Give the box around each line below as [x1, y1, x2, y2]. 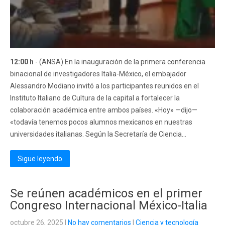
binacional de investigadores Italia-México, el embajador [10, 70, 186, 78]
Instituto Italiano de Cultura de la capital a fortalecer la [10, 94, 180, 102]
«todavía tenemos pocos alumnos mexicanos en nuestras [10, 118, 192, 126]
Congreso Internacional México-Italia [10, 198, 207, 212]
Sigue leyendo [18, 155, 62, 163]
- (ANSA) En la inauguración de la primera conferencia [34, 58, 205, 66]
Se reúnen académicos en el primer [10, 186, 202, 200]
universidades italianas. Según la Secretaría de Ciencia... [10, 130, 186, 138]
